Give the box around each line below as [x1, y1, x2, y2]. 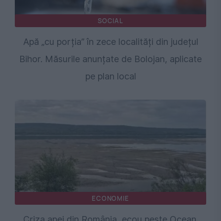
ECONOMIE [92, 194, 129, 203]
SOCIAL [98, 16, 123, 26]
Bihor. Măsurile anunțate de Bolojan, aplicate [19, 54, 202, 65]
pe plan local [85, 71, 136, 82]
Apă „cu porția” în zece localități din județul [23, 37, 198, 47]
